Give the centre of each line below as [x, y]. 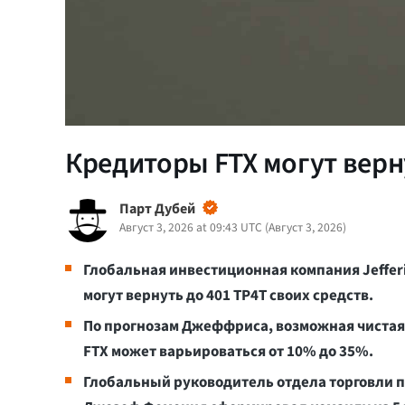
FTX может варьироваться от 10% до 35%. [228, 351]
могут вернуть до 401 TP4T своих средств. [228, 295]
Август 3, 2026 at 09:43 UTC [191, 227]
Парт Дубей [157, 208]
